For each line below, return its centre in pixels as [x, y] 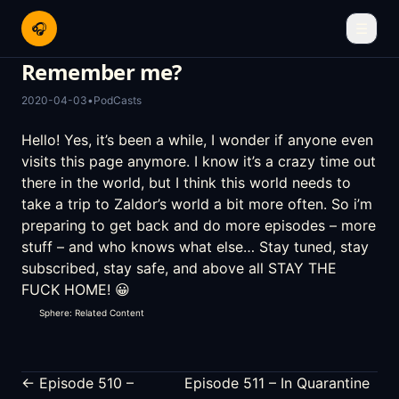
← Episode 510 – [77, 383]
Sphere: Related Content [92, 313]
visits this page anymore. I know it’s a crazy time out [199, 161]
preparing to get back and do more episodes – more [199, 225]
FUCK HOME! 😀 [76, 289]
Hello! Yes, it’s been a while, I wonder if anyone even [197, 140]
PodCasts [118, 100]
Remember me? [102, 72]
